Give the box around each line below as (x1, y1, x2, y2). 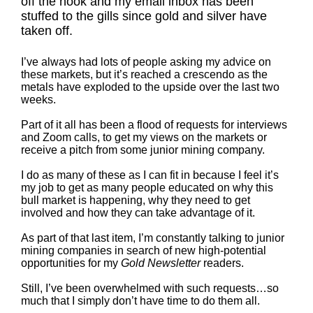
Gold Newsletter (120, 257, 201, 269)
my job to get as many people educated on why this (20, 182, 273, 194)
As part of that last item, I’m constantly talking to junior (20, 232, 284, 244)
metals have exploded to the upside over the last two (20, 81, 279, 93)
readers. (200, 257, 244, 269)
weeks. (20, 94, 56, 105)
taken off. (20, 24, 73, 38)
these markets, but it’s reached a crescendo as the (20, 68, 268, 80)
